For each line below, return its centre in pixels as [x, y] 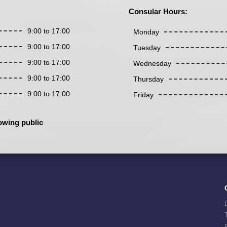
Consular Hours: [158, 11]
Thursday [148, 79]
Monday [146, 32]
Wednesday [152, 63]
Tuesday [147, 47]
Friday [143, 94]
